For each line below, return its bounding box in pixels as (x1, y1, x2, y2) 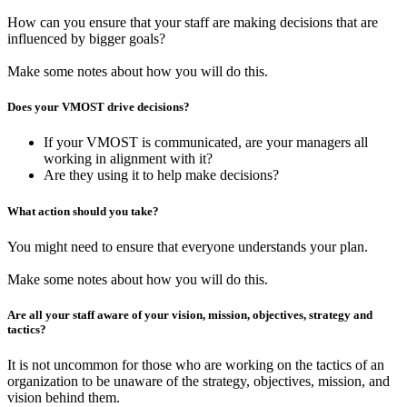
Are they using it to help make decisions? (44, 167, 279, 184)
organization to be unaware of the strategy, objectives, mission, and (7, 373, 390, 390)
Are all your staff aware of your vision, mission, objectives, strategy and (7, 307, 372, 322)
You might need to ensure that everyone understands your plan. (7, 238, 368, 254)
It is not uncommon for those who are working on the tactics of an (7, 357, 384, 373)
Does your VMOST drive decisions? (7, 100, 190, 114)
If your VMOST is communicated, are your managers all (44, 134, 368, 151)
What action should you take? (7, 203, 159, 218)
